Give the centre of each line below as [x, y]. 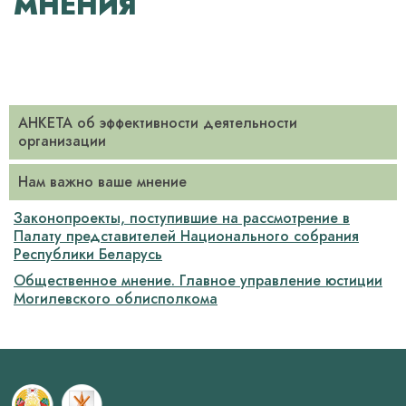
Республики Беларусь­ [88, 254]
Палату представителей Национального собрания [186, 236]
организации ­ [64, 141]
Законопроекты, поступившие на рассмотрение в [182, 218]
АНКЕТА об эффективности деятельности [158, 123]
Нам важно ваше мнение [102, 182]
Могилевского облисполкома [116, 299]
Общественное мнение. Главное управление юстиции [198, 280]
